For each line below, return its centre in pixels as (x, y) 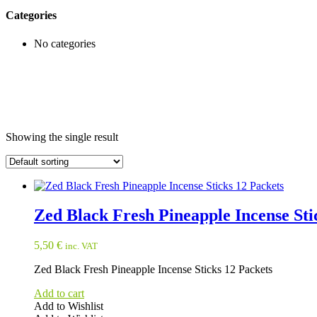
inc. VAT (81, 246)
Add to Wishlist (69, 306)
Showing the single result (62, 137)
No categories (65, 43)
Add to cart (59, 294)
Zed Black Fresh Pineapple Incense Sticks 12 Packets (153, 270)
